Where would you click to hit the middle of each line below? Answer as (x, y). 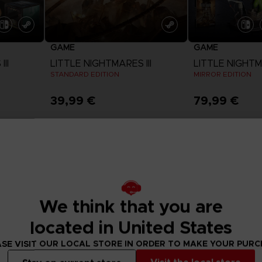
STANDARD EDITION (85, 74)
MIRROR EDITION (222, 74)
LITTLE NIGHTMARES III (101, 64)
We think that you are (131, 207)
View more (116, 128)
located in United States (131, 228)
